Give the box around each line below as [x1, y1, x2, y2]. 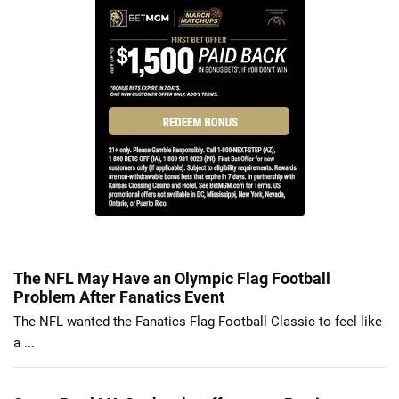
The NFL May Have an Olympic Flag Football [13, 269, 330, 289]
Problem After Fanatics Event [13, 288, 224, 307]
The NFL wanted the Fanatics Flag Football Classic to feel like [13, 313, 382, 330]
